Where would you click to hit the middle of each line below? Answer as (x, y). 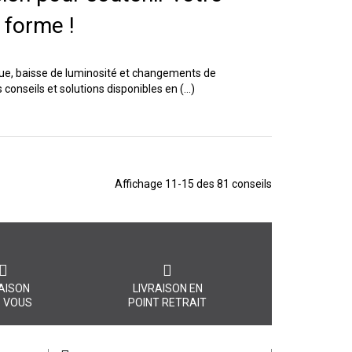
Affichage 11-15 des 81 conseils (193, 184)
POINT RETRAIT (167, 303)
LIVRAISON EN (167, 289)
